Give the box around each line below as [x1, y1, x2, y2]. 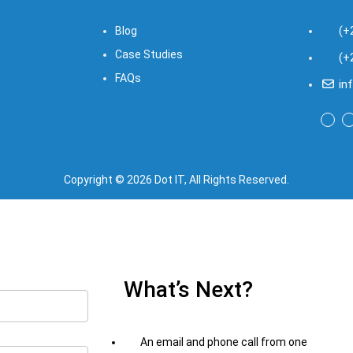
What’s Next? [124, 277, 253, 303]
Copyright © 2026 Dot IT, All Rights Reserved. [64, 173, 289, 187]
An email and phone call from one [139, 336, 307, 349]
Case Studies [115, 48, 183, 61]
